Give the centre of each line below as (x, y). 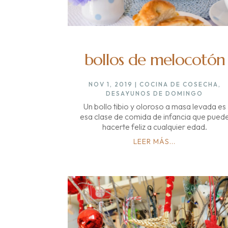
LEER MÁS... (155, 141)
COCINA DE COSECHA (179, 84)
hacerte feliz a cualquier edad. (154, 126)
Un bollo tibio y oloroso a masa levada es (154, 106)
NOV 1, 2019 (110, 84)
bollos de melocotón (154, 59)
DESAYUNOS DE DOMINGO (155, 93)
